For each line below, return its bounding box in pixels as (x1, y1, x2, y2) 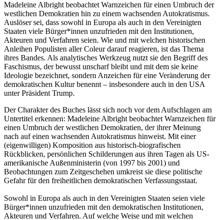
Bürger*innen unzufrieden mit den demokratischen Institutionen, (4, 202, 203, 211)
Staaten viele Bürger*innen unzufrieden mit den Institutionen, (4, 27, 194, 35)
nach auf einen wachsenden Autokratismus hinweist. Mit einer (4, 132, 196, 140)
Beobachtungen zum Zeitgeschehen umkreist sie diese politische (4, 167, 202, 176)
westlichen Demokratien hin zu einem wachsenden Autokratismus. (4, 9, 210, 18)
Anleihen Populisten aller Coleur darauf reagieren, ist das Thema (4, 44, 204, 53)
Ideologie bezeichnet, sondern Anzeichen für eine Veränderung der (4, 71, 210, 80)
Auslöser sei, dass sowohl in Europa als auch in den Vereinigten (4, 18, 201, 27)
